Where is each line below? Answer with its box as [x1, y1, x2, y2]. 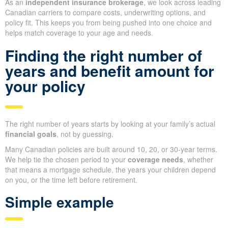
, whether [183, 154, 213, 165]
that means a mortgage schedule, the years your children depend [5, 164, 216, 175]
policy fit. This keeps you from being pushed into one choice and [5, 17, 212, 28]
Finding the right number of [5, 44, 202, 67]
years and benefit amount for [5, 60, 214, 82]
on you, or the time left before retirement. [5, 175, 137, 185]
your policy [5, 75, 85, 97]
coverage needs [128, 154, 183, 165]
